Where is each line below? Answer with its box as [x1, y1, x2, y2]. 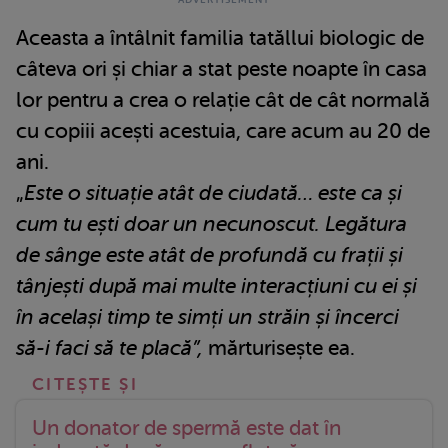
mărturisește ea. [203, 336, 355, 361]
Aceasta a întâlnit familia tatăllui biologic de [16, 26, 424, 51]
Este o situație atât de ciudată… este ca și [24, 181, 402, 206]
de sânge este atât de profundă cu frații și [16, 243, 403, 268]
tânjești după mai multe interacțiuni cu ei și [16, 274, 417, 299]
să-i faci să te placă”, [16, 336, 203, 361]
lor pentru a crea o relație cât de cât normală [16, 88, 430, 113]
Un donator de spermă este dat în [32, 416, 341, 441]
